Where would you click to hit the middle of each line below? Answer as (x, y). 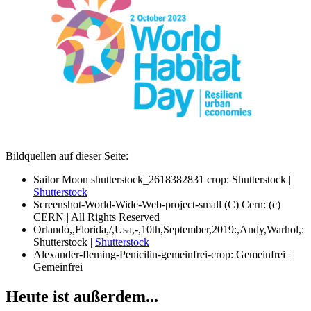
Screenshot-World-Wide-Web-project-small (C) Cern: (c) (157, 204)
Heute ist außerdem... (82, 296)
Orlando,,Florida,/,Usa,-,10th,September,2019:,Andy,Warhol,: (169, 229)
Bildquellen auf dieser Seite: (67, 156)
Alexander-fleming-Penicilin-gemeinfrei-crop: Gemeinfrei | (162, 254)
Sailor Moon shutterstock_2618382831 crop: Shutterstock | (162, 179)
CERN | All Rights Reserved (96, 217)
